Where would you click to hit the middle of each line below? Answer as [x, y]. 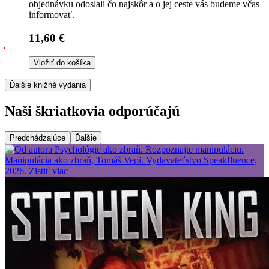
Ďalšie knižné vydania [48, 85]
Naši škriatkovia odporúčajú [92, 111]
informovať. [52, 15]
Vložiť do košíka [62, 62]
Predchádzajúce [38, 138]
